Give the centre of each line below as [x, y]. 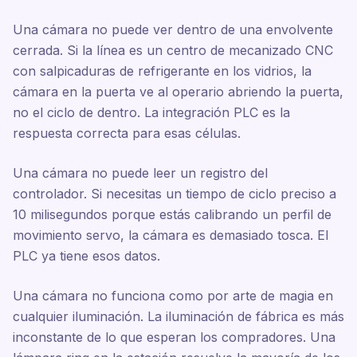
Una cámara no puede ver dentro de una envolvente [173, 29]
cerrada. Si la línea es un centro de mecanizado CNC [173, 50]
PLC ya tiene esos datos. [86, 256]
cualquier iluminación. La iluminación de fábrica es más [178, 316]
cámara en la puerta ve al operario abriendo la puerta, [178, 92]
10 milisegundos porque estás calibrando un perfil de [172, 214]
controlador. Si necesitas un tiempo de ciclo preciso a [175, 194]
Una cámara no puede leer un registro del [140, 173]
